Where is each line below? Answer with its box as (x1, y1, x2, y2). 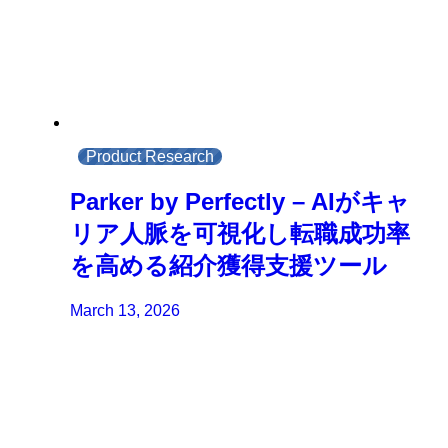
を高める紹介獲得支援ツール (70, 251, 388, 279)
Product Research (86, 148, 215, 165)
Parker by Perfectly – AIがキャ (70, 187, 411, 215)
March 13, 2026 (70, 301, 181, 319)
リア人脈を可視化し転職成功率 (70, 219, 411, 247)
